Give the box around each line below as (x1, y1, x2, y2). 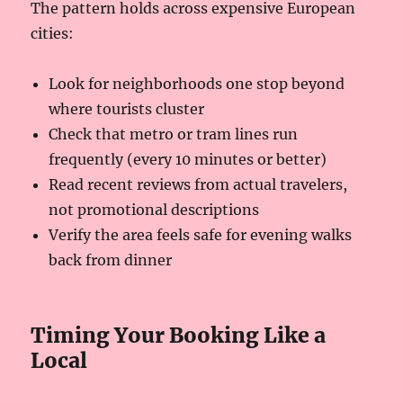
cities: (31, 23, 75, 42)
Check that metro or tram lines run (49, 124, 299, 143)
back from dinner (49, 250, 173, 269)
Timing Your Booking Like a (31, 321, 327, 348)
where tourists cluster (49, 99, 205, 118)
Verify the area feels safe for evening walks (49, 225, 353, 244)
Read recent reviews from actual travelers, (49, 175, 348, 193)
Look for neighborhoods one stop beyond (49, 74, 345, 93)
